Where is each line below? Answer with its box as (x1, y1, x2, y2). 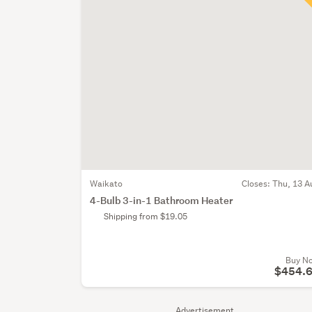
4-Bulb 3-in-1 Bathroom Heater (90, 193, 233, 207)
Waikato (90, 177, 123, 189)
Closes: (242, 177, 272, 189)
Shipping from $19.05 (104, 210, 188, 222)
